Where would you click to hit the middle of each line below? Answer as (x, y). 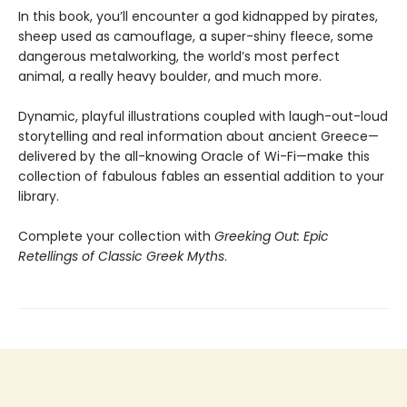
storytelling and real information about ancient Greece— (199, 136)
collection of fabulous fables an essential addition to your (201, 176)
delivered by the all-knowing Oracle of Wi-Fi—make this (194, 156)
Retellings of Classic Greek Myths (121, 256)
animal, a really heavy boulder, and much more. (170, 76)
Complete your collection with (116, 236)
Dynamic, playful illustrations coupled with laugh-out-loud (203, 116)
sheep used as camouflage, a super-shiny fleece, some (196, 36)
